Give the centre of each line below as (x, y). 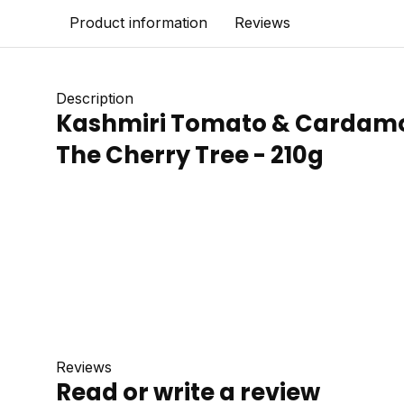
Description (95, 98)
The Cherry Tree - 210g (190, 155)
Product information (138, 23)
